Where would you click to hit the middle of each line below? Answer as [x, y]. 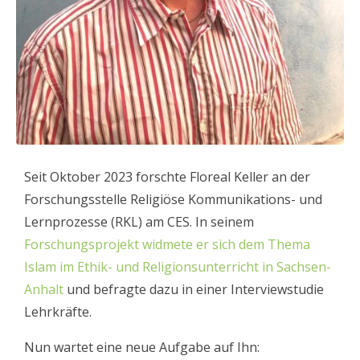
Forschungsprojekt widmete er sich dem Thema [167, 244]
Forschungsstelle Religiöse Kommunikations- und [173, 199]
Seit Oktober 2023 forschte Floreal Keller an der [167, 177]
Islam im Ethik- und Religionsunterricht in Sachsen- [178, 267]
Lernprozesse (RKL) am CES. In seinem [139, 222]
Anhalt [44, 289]
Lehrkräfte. [59, 312]
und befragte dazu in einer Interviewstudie [194, 289]
